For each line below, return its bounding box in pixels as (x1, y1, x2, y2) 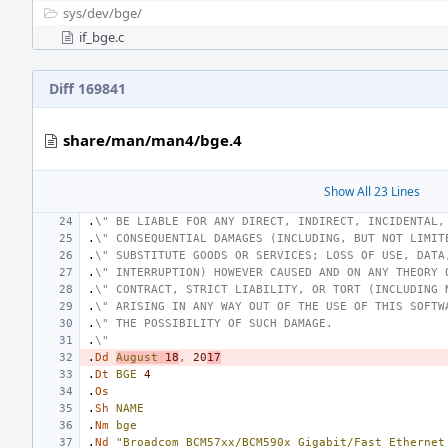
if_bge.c (79, 28, 124, 46)
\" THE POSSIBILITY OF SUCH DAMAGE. (95, 317, 333, 330)
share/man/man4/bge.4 (63, 130, 242, 150)
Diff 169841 (49, 79, 126, 98)
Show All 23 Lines (324, 183, 420, 200)
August (116, 351, 158, 364)
